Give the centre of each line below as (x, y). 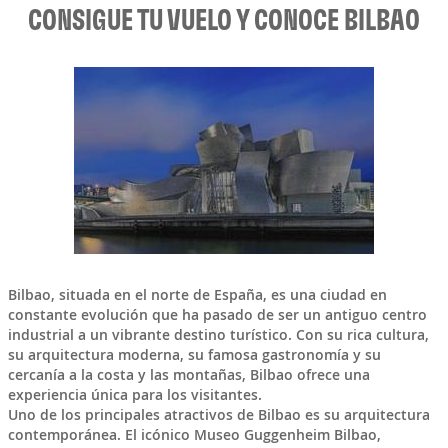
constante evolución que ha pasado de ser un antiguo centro (217, 315)
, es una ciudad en (324, 295)
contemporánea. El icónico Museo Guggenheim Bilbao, (194, 435)
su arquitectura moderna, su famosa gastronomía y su (194, 355)
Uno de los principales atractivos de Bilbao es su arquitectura (218, 415)
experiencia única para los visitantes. (134, 395)
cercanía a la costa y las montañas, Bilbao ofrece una (188, 375)
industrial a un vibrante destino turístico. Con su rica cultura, (218, 335)
